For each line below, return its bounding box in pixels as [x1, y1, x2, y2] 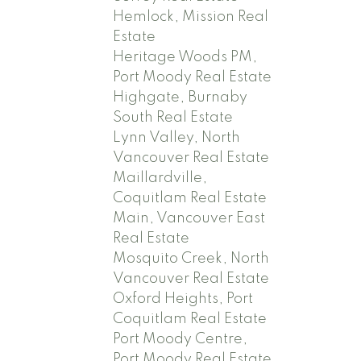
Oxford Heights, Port [113, 291, 254, 306]
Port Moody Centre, [113, 331, 248, 346]
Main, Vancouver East [113, 210, 266, 226]
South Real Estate [113, 110, 234, 125]
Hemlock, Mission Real [113, 9, 269, 24]
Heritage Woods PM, [113, 49, 258, 64]
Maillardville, [113, 170, 208, 185]
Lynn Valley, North [113, 130, 241, 145]
